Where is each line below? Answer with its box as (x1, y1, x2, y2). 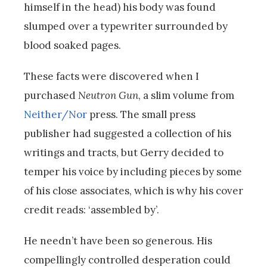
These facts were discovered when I (24, 69, 199, 83)
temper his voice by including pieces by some (24, 164, 242, 178)
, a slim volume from (138, 88, 234, 102)
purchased (24, 88, 78, 102)
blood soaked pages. (24, 38, 121, 52)
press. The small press (87, 107, 195, 121)
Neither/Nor (24, 107, 87, 121)
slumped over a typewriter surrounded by (24, 19, 228, 33)
